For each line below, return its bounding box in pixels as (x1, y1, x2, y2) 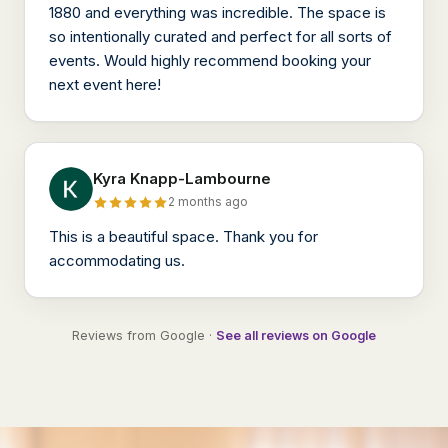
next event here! (49, 75, 161, 94)
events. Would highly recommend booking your (49, 51, 371, 70)
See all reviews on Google (216, 328, 376, 343)
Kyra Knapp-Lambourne (93, 169, 271, 188)
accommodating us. (49, 251, 185, 270)
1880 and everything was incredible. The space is (49, 3, 386, 22)
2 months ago (168, 194, 248, 209)
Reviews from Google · (72, 328, 216, 343)
